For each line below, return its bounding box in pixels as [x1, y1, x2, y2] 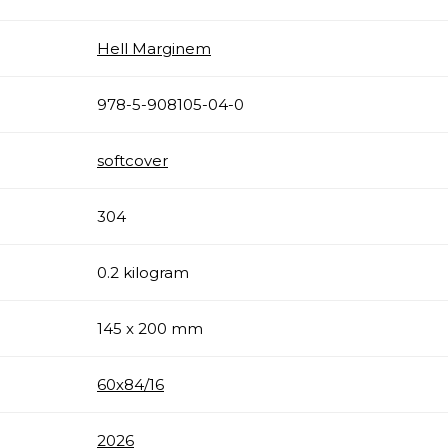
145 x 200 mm [97, 318, 203, 338]
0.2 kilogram [97, 262, 189, 282]
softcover [97, 150, 168, 170]
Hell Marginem [97, 38, 211, 58]
